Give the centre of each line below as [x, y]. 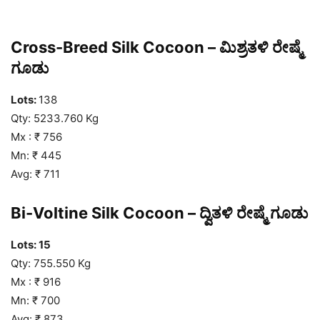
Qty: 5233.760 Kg [55, 118]
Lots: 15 [31, 244]
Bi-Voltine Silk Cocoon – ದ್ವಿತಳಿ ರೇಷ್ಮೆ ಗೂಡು [159, 212]
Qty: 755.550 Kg [51, 263]
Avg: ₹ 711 [35, 174]
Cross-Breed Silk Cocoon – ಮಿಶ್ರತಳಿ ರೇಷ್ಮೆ [156, 47]
